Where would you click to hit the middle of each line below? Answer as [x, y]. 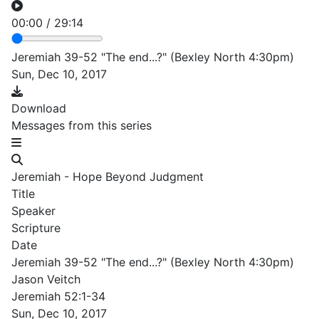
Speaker [33, 211]
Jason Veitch [46, 279]
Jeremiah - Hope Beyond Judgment [108, 177]
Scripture [36, 228]
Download [39, 108]
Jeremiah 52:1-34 [58, 296]
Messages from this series [82, 125]
